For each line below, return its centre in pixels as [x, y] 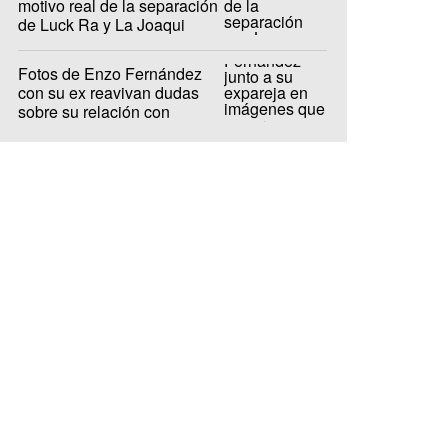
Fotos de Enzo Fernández [110, 73]
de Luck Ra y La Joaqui [101, 24]
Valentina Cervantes [90, 130]
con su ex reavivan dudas [108, 92]
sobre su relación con [94, 111]
